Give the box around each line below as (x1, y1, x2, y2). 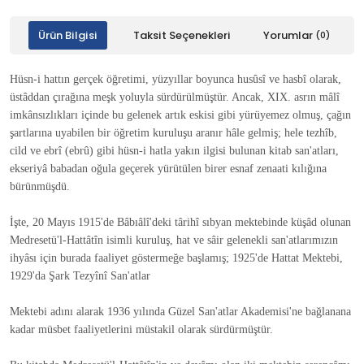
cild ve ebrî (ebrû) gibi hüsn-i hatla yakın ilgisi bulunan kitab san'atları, (10, 145, 339, 157)
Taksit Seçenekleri (132, 30, 231, 41)
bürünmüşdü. (10, 180, 70, 193)
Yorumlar (262, 30, 315, 41)
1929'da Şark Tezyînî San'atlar (10, 270, 150, 282)
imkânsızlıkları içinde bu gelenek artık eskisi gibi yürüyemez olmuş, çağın (10, 109, 351, 121)
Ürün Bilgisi (37, 30, 97, 41)
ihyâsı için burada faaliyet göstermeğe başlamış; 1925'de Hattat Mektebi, (10, 252, 343, 264)
